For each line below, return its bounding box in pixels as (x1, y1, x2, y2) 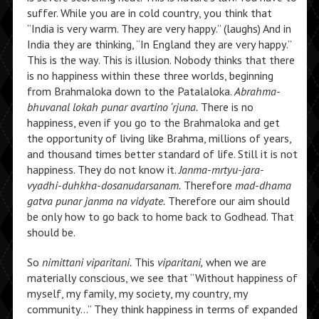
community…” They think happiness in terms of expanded (26, 302, 298, 316)
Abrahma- (234, 84, 281, 98)
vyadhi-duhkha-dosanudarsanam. (26, 178, 181, 192)
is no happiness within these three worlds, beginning (26, 68, 273, 83)
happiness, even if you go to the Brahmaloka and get (26, 115, 280, 130)
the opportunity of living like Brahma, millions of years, (26, 131, 291, 145)
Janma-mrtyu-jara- (178, 162, 264, 177)
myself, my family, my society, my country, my (26, 286, 248, 300)
